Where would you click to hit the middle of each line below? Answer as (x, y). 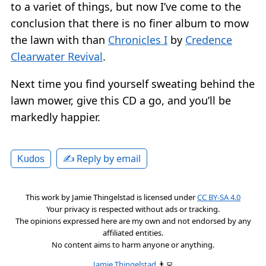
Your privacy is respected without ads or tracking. (133, 209)
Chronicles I (138, 39)
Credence (209, 39)
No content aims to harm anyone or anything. (133, 244)
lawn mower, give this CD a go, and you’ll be (121, 100)
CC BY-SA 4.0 (219, 197)
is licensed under (166, 197)
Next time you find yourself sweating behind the (133, 83)
